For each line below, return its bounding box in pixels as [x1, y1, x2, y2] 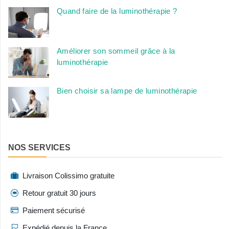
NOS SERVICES [8, 143, 71, 152]
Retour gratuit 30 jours [22, 189, 96, 198]
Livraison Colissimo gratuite [22, 171, 114, 180]
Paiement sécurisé [22, 206, 85, 215]
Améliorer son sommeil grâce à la [57, 47, 175, 56]
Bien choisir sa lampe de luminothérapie [57, 86, 197, 96]
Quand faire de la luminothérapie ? [57, 7, 177, 16]
